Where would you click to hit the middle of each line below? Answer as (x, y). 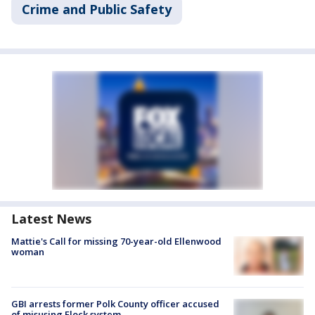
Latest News (51, 219)
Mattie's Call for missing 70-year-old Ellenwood (116, 241)
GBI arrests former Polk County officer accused (115, 304)
